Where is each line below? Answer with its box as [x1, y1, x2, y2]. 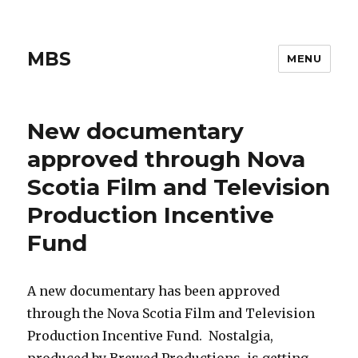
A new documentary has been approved [27, 283, 280, 299]
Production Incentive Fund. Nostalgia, [27, 328, 274, 344]
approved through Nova [27, 145, 306, 173]
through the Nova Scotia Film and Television [27, 305, 316, 321]
